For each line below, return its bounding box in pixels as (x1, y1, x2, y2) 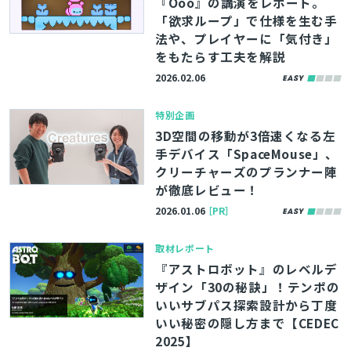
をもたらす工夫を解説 (155, 48, 286, 65)
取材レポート (155, 241, 215, 255)
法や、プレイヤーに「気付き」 (155, 30, 338, 47)
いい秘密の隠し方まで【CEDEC (155, 314, 339, 331)
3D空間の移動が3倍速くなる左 (155, 127, 336, 144)
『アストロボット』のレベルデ (155, 260, 338, 277)
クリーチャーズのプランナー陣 (155, 163, 338, 180)
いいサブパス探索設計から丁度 (155, 296, 338, 313)
